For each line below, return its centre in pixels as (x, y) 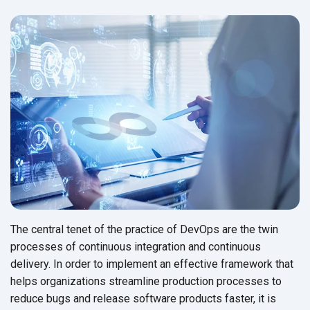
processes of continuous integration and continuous (136, 246)
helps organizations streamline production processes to (146, 281)
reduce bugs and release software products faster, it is (143, 298)
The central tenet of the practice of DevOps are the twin (144, 229)
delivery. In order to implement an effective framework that (152, 264)
